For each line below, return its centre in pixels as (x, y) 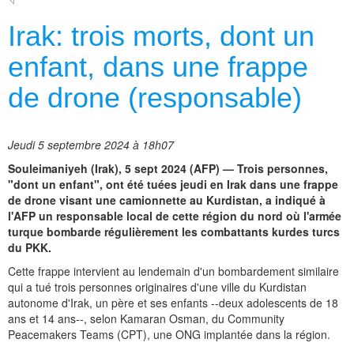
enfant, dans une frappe (158, 67)
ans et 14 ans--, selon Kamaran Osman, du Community (146, 319)
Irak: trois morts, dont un (161, 36)
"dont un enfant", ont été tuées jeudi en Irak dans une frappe (173, 185)
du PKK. (30, 248)
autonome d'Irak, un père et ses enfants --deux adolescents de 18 (173, 303)
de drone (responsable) (155, 98)
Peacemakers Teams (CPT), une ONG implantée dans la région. (169, 335)
